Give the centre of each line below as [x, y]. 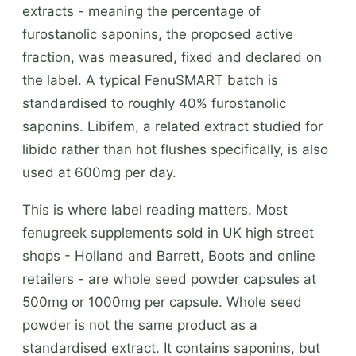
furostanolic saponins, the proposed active [158, 34]
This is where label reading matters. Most [155, 209]
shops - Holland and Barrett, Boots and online [169, 255]
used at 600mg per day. [99, 172]
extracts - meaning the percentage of [141, 11]
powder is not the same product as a [140, 325]
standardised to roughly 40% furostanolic [154, 103]
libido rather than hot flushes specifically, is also [175, 149]
